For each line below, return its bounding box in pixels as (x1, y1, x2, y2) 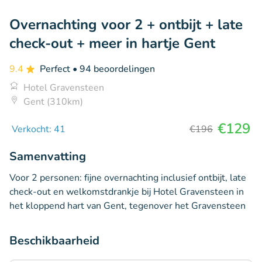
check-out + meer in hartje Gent (9, 33, 215, 53)
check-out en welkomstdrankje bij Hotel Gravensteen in (9, 185, 244, 198)
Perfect (40, 62, 73, 75)
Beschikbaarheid (9, 232, 99, 249)
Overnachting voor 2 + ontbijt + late (9, 15, 243, 34)
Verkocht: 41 (12, 122, 65, 136)
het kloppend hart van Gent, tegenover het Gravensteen (9, 199, 246, 212)
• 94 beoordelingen (73, 62, 155, 75)
